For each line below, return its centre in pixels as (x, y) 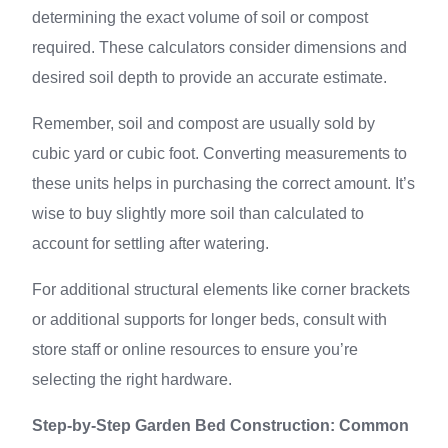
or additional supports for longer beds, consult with (209, 319)
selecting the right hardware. (132, 379)
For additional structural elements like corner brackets (221, 289)
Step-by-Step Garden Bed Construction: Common (220, 425)
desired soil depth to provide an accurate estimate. (209, 77)
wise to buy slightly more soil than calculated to (198, 213)
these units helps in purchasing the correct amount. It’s (223, 183)
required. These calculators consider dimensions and (219, 47)
